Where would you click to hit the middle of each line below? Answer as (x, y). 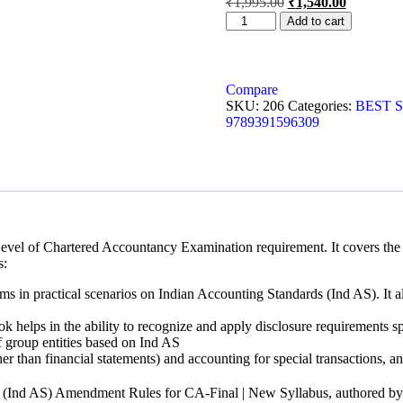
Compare (251, 90)
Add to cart (315, 21)
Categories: (321, 106)
